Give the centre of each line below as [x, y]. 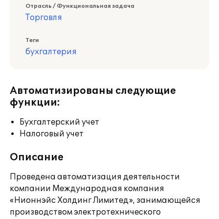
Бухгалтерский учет [59, 122]
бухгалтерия [51, 52]
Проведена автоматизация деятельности [95, 177]
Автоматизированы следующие [93, 91]
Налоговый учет [52, 134]
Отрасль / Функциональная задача [80, 6]
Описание [37, 157]
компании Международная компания [87, 189]
